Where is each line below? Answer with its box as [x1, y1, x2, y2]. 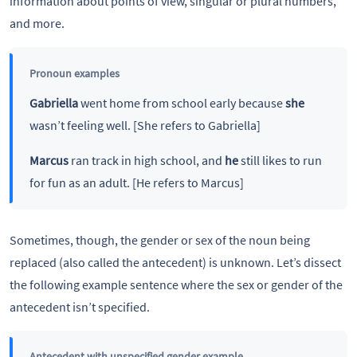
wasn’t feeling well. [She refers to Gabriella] [29, 116, 261, 133]
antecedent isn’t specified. [10, 299, 150, 315]
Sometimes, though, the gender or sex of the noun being [10, 232, 310, 248]
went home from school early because [80, 94, 285, 111]
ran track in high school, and [70, 151, 225, 168]
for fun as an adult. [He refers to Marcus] [29, 174, 244, 190]
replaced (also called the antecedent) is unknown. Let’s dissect [10, 254, 341, 270]
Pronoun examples [29, 65, 120, 80]
